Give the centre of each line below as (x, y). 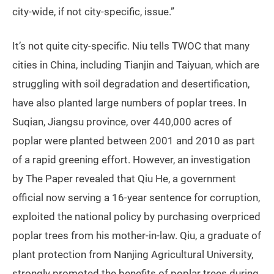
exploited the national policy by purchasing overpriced (136, 217)
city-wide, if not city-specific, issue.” (93, 12)
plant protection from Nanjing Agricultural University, (133, 255)
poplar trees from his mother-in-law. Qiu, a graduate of (137, 236)
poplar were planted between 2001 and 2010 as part (134, 141)
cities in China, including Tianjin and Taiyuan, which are (136, 65)
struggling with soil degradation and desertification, (131, 84)
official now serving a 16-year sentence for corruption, (136, 198)
